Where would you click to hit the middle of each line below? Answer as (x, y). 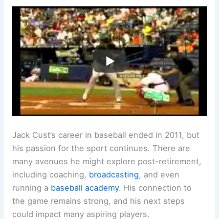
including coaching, (51, 175)
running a (32, 188)
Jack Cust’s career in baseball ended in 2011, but (106, 135)
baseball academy (85, 188)
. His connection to (155, 188)
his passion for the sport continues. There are (101, 148)
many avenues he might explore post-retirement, (107, 162)
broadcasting (114, 175)
